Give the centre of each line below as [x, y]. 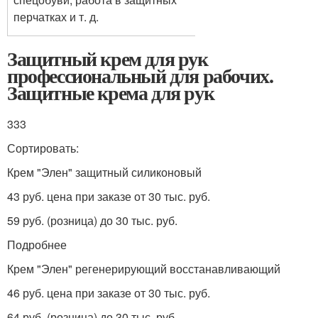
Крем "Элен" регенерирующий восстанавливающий [144, 269]
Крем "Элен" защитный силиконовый [104, 172]
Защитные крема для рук [111, 93]
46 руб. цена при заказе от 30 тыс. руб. [109, 293]
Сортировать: [43, 148]
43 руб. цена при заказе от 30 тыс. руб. [109, 196]
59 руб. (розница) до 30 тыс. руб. [92, 220]
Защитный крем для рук [108, 59]
